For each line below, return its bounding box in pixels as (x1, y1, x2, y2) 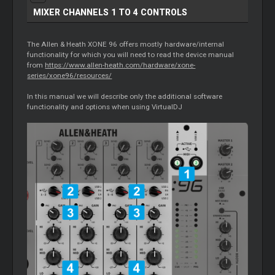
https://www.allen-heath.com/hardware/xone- (45, 61, 196, 70)
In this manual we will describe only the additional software (27, 92, 223, 101)
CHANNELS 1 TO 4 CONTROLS (63, 7, 188, 18)
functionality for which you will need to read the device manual (27, 50, 234, 60)
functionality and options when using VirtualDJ (27, 103, 183, 112)
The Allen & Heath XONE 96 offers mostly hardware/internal (27, 40, 225, 49)
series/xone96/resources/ (27, 71, 112, 80)
